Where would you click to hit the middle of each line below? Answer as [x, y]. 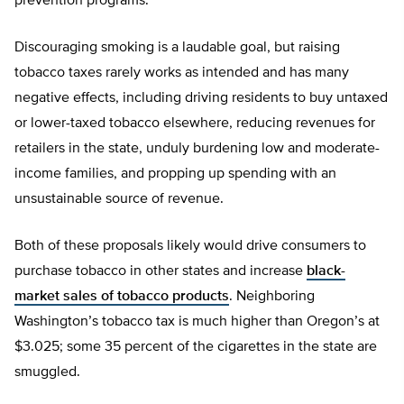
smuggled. [47, 373]
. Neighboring [272, 297]
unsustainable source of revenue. [119, 200]
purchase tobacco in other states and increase [161, 272]
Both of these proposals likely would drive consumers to [190, 247]
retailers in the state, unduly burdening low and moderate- [197, 149]
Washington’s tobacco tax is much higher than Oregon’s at [197, 322]
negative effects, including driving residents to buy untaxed [201, 99]
